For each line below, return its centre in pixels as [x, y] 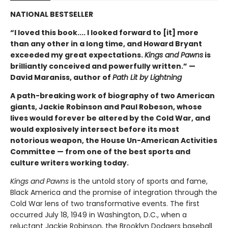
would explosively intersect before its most [95, 130]
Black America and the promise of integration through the [114, 193]
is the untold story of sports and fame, [138, 181]
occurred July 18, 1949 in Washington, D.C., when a [98, 215]
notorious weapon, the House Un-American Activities [114, 141]
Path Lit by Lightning [147, 78]
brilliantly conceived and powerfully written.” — [103, 66]
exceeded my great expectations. [77, 55]
